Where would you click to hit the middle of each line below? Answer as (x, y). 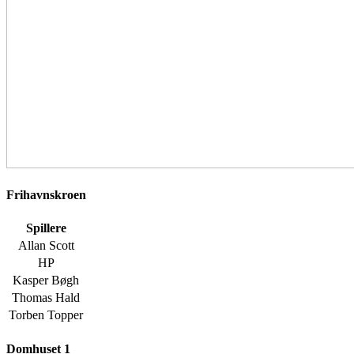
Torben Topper (46, 315)
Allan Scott (46, 246)
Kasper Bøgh (46, 281)
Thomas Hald (46, 298)
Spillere (46, 228)
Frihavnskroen (46, 195)
